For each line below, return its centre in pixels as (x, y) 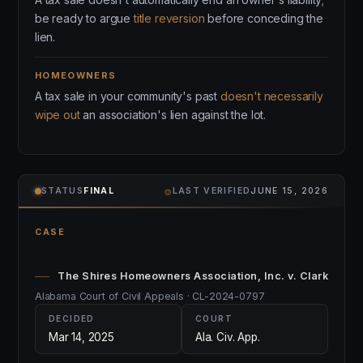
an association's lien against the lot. (173, 115)
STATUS (63, 191)
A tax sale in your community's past (128, 96)
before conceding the (264, 18)
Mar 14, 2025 (81, 337)
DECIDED (72, 318)
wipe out (58, 115)
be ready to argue (84, 18)
